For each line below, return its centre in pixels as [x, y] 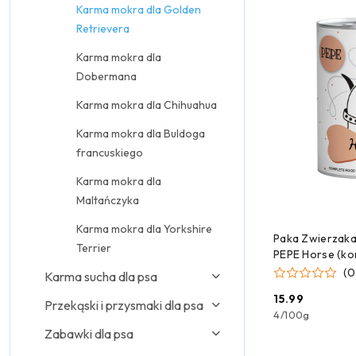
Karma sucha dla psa [101, 277]
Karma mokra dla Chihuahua [147, 105]
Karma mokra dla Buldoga [141, 133]
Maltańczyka [108, 200]
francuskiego [110, 153]
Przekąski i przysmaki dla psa [124, 305]
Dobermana [106, 76]
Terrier [94, 248]
